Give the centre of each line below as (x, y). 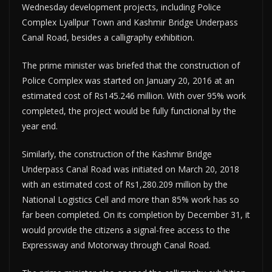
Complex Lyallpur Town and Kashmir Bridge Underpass (130, 22)
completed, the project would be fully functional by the (129, 111)
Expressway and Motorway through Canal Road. (116, 245)
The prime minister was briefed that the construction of (131, 65)
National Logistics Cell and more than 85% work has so (131, 199)
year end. (40, 126)
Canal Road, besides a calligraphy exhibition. (108, 37)
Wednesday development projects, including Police (121, 7)
